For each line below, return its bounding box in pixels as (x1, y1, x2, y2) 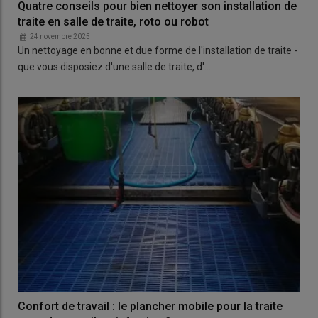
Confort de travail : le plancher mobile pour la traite (18, 299, 283, 313)
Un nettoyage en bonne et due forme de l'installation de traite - (18, 45, 297, 57)
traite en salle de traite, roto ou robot (18, 15, 209, 29)
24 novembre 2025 (30, 33, 90, 41)
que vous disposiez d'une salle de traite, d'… (18, 61, 211, 73)
